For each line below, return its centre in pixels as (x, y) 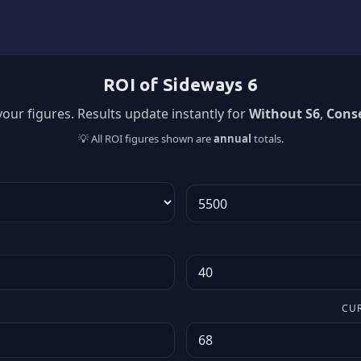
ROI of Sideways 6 (180, 84)
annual (232, 139)
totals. (267, 139)
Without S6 (284, 114)
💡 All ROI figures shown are (145, 139)
